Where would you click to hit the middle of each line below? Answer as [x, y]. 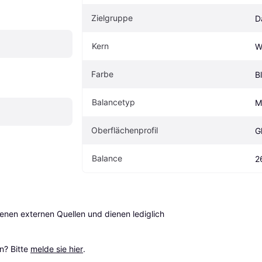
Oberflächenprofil [125, 130]
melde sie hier [57, 249]
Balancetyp [113, 102]
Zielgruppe [112, 18]
